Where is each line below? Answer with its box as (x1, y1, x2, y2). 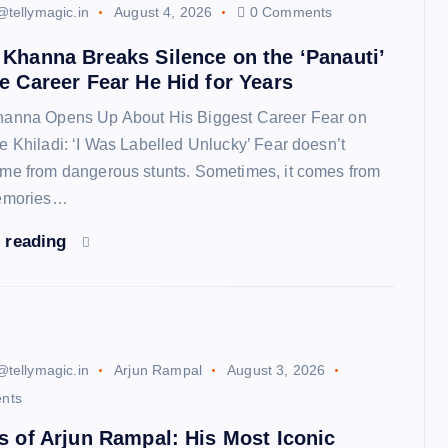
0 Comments (245, 3, 333, 20)
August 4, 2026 (114, 3, 213, 20)
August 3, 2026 (227, 361, 326, 378)
